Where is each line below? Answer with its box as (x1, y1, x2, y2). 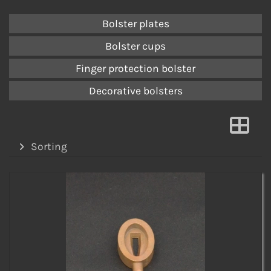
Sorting (30, 140, 67, 152)
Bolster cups (105, 39, 166, 52)
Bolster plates (102, 17, 169, 30)
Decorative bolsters (88, 84, 183, 97)
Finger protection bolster (76, 62, 195, 74)
